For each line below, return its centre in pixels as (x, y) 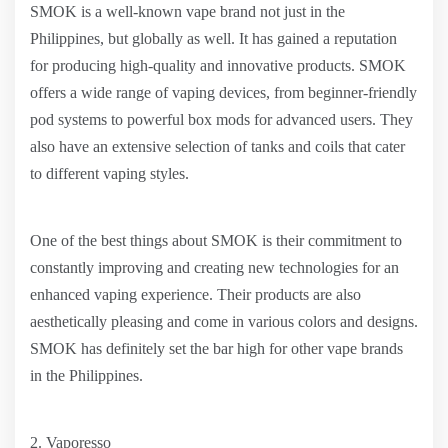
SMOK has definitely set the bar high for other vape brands (216, 348)
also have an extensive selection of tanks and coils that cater (217, 146)
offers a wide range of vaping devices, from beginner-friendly (223, 92)
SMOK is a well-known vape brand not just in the (187, 11)
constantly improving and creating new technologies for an (214, 267)
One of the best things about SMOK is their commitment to (216, 240)
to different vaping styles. (109, 173)
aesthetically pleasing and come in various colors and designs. (224, 321)
